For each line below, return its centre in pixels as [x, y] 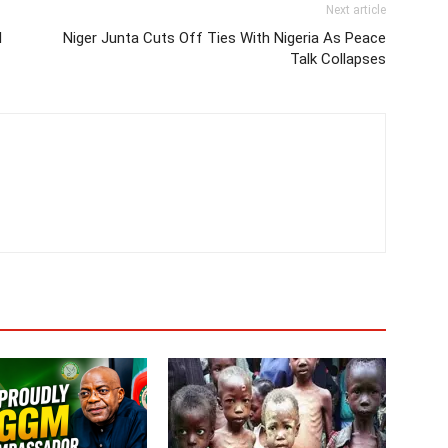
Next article [356, 10]
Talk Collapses [338, 59]
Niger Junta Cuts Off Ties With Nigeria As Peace [224, 38]
